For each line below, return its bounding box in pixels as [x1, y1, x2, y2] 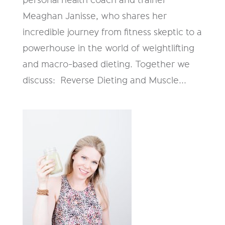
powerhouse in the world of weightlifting [22, 43, 194, 53]
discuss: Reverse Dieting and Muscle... [22, 75, 186, 85]
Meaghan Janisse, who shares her [22, 11, 167, 21]
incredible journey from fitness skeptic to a [22, 27, 202, 37]
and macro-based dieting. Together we [22, 59, 190, 69]
